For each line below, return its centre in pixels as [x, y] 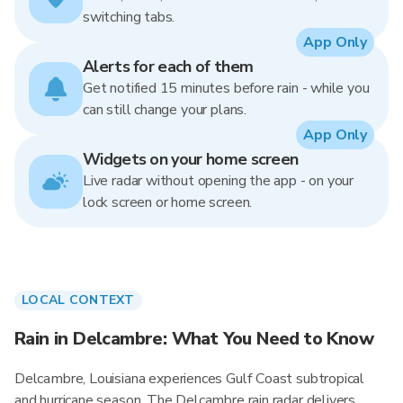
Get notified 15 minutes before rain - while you [226, 88]
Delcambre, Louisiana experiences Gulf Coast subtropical [190, 379]
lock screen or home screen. [168, 202]
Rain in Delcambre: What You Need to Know [194, 339]
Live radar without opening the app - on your [219, 181]
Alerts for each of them [168, 67]
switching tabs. [129, 17]
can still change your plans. [165, 110]
